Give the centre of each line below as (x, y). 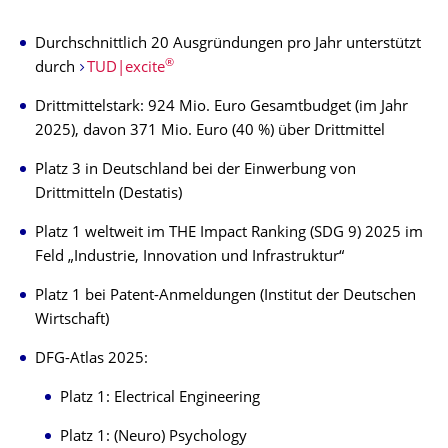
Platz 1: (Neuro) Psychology (153, 437)
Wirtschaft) (72, 320)
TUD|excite (125, 68)
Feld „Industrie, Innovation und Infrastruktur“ (189, 257)
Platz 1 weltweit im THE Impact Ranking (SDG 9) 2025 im (229, 233)
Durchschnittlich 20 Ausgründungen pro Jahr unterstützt (228, 44)
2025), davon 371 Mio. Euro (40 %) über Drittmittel (210, 131)
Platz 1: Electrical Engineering (160, 398)
